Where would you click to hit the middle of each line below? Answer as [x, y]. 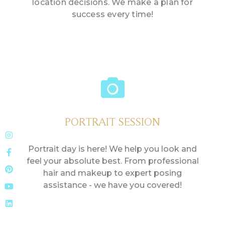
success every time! [113, 15]
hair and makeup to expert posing [113, 173]
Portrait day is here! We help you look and [113, 149]
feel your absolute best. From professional [113, 161]
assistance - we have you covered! [113, 185]
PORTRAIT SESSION [113, 122]
